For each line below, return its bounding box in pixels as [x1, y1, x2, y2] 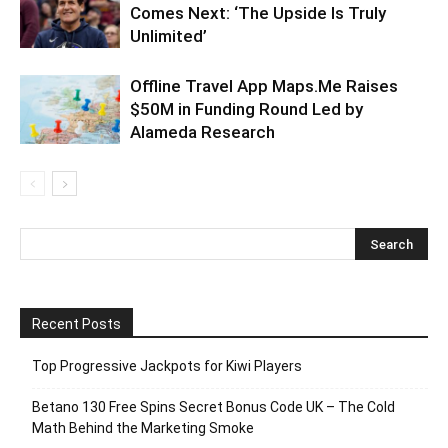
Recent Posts [32, 316, 121, 332]
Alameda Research [130, 122, 275, 142]
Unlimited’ [130, 26, 207, 46]
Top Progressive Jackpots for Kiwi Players [32, 358, 302, 374]
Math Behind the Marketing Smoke [32, 420, 254, 436]
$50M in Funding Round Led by [130, 99, 363, 119]
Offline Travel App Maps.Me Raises [130, 76, 398, 96]
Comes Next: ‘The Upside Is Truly [130, 3, 386, 23]
